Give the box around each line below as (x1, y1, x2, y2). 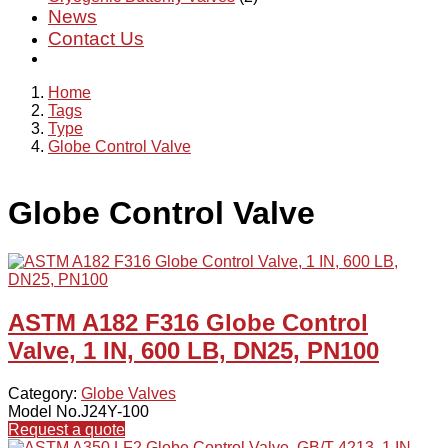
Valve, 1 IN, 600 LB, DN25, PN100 (8, 337, 379, 365)
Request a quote (8, 421, 125, 439)
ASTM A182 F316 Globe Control (8, 309, 368, 337)
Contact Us (48, 28, 144, 49)
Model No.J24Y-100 (8, 403, 149, 421)
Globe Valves (81, 385, 176, 403)
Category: (8, 385, 81, 403)
